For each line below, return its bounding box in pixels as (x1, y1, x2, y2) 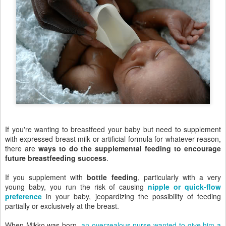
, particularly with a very (137, 172, 221, 182)
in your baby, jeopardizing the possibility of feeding (42, 191, 221, 201)
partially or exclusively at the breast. (5, 200, 119, 211)
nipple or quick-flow (148, 181, 221, 192)
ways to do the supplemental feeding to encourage (38, 143, 221, 153)
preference (5, 191, 42, 201)
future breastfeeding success (5, 152, 106, 163)
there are (5, 143, 38, 153)
